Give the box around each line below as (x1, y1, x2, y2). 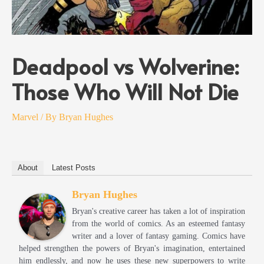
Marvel (12, 111, 38, 123)
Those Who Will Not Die (12, 77, 239, 107)
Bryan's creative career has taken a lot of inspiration (72, 207, 245, 216)
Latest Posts (52, 163, 95, 173)
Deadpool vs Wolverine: (12, 51, 239, 81)
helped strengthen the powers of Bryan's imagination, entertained (19, 244, 245, 253)
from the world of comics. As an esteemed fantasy (72, 219, 245, 229)
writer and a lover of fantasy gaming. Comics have (72, 232, 245, 241)
